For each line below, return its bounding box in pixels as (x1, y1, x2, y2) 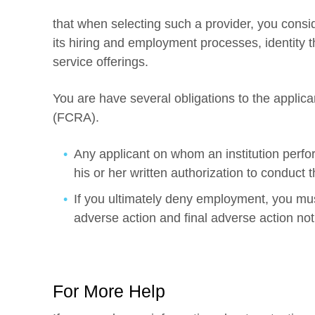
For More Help (53, 281, 165, 301)
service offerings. (53, 55, 148, 69)
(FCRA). (53, 110, 99, 124)
